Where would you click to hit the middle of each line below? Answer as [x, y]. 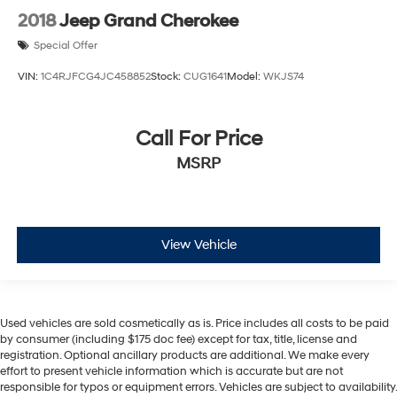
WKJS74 [284, 77]
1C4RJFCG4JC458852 [96, 77]
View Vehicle [198, 245]
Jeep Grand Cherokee [149, 21]
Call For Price [198, 139]
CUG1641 [205, 77]
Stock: [167, 77]
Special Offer [66, 45]
